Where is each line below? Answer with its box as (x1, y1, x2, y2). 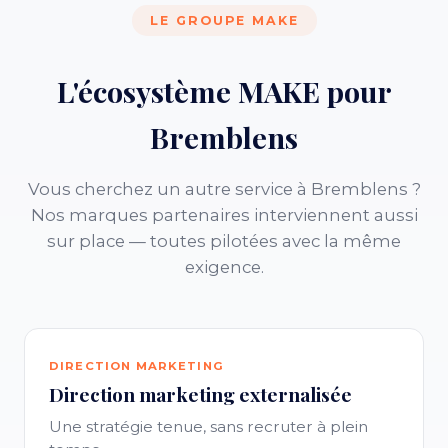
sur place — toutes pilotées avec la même (47, 231, 401, 251)
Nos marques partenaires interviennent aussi (30, 205, 418, 225)
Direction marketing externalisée (49, 381, 352, 407)
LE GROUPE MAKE (149, 13, 299, 28)
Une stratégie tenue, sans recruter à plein (49, 417, 368, 436)
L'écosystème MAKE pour (56, 72, 392, 110)
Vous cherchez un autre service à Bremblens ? (27, 179, 421, 199)
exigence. (184, 257, 264, 277)
